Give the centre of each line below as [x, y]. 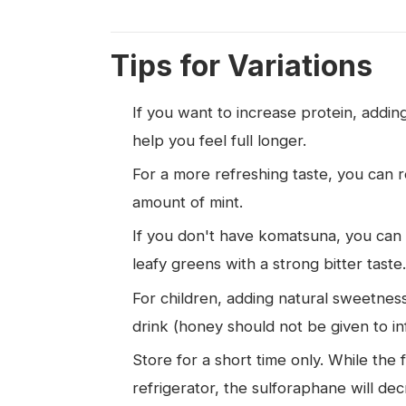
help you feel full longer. [219, 140]
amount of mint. [188, 203]
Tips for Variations [242, 65]
